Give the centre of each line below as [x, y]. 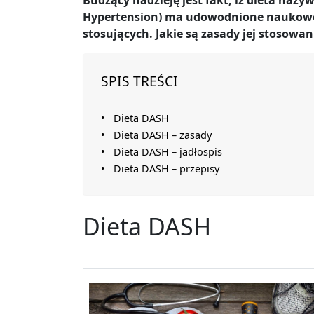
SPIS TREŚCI [139, 81]
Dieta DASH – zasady [162, 135]
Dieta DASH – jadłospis [168, 152]
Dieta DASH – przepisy [166, 169]
